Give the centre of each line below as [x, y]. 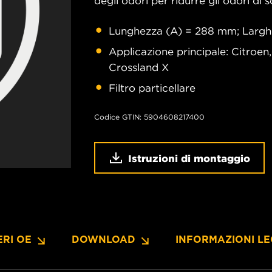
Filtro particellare [152, 88]
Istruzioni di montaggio [189, 158]
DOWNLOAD [104, 240]
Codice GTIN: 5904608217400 [149, 117]
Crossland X [139, 67]
